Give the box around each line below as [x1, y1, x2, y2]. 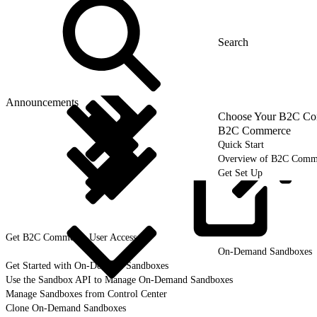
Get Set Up [218, 167, 263, 178]
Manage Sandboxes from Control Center [6, 288, 167, 299]
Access [110, 231, 137, 243]
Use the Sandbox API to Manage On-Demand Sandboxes [6, 274, 233, 285]
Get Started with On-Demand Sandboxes [6, 260, 168, 271]
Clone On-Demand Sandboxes [6, 302, 126, 313]
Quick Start [218, 139, 264, 150]
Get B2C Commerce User [6, 231, 110, 243]
